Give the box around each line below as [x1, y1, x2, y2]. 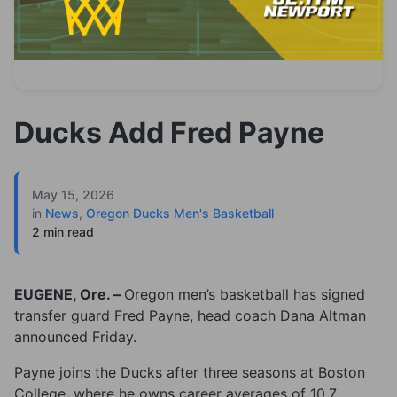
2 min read [32, 224, 94, 239]
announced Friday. [14, 328, 136, 346]
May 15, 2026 [32, 187, 114, 202]
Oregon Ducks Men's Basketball [86, 206, 274, 221]
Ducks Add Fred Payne [14, 115, 324, 150]
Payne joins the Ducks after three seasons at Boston [14, 363, 365, 381]
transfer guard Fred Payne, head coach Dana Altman [14, 307, 366, 324]
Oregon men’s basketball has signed [124, 285, 365, 303]
